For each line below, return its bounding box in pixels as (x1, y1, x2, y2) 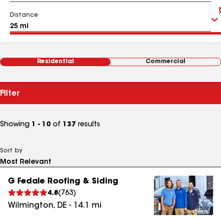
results (76, 121, 100, 128)
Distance (10, 12, 38, 18)
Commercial (146, 59, 185, 65)
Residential (37, 59, 74, 65)
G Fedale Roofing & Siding (8, 178, 118, 185)
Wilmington (8, 202, 53, 210)
